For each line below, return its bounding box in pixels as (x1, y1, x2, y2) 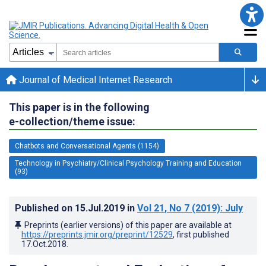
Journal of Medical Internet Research (17, 74, 172, 85)
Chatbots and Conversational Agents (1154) (15, 141, 159, 150)
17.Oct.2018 (21, 239, 66, 249)
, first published (173, 229, 229, 239)
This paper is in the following (9, 100, 150, 113)
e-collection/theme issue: (9, 115, 135, 128)
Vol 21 (137, 202, 164, 214)
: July (220, 202, 243, 214)
